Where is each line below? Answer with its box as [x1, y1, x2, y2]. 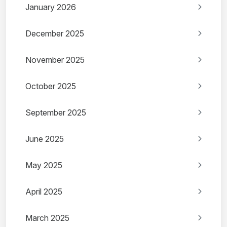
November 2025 [25, 55, 85, 65]
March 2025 [25, 213, 69, 223]
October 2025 [25, 81, 76, 92]
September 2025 [25, 107, 86, 118]
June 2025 [25, 134, 64, 144]
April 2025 [25, 186, 62, 197]
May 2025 [25, 160, 62, 171]
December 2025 [25, 28, 84, 39]
